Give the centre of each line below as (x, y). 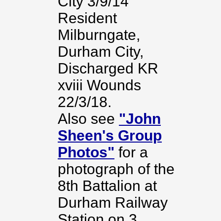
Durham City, (101, 52)
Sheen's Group (110, 135)
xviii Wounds (99, 85)
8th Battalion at (107, 186)
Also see (88, 119)
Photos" (86, 152)
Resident (87, 18)
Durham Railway (113, 203)
